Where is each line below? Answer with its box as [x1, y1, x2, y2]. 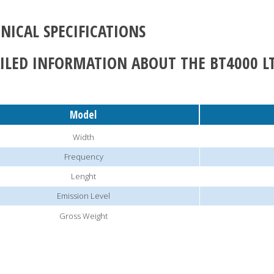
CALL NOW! [191, 248, 262, 272]
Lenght [71, 171, 96, 182]
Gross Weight [59, 210, 108, 222]
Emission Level [57, 190, 110, 202]
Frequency [64, 151, 103, 163]
